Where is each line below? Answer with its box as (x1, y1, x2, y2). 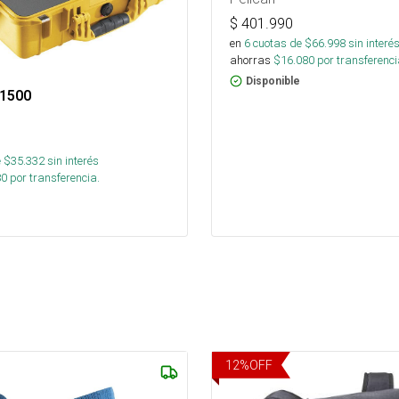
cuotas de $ (250, 35, 312, 51)
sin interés (47, 152, 99, 168)
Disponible (246, 74, 300, 87)
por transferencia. (7, 169, 100, 185)
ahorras (230, 52, 271, 68)
